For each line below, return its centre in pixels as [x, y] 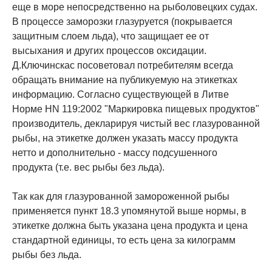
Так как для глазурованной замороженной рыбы [121, 196]
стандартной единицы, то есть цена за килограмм [124, 240]
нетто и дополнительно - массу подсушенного [115, 152]
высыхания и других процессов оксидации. [109, 50]
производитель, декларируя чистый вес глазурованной [136, 123]
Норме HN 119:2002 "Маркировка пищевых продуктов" [136, 109]
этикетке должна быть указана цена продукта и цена [130, 225]
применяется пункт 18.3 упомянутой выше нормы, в [129, 211]
